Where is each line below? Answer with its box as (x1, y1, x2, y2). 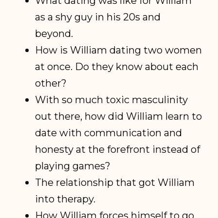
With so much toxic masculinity (35, 93, 188, 106)
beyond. (35, 27, 76, 40)
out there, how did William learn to (35, 110, 202, 123)
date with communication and (35, 127, 182, 139)
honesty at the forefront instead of (35, 143, 200, 156)
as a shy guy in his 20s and (35, 11, 161, 23)
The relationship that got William (35, 176, 195, 189)
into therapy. (35, 193, 98, 205)
